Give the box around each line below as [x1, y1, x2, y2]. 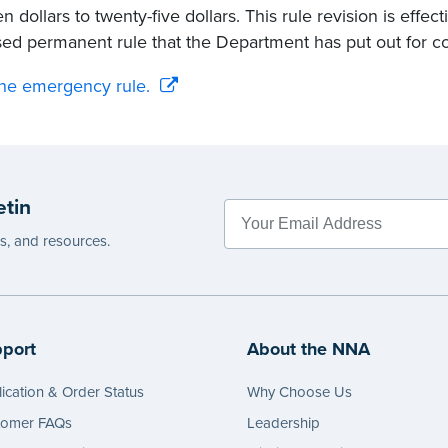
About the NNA [247, 337, 371, 360]
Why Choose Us [247, 383, 353, 402]
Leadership [247, 413, 321, 432]
